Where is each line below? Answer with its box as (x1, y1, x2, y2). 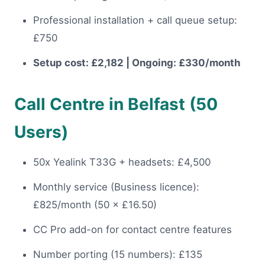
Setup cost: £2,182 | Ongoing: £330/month (33, 57, 240, 69)
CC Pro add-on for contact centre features (33, 224, 232, 236)
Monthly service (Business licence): (33, 181, 199, 193)
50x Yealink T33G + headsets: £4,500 (33, 156, 211, 169)
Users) (14, 122, 68, 143)
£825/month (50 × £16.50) (33, 199, 157, 211)
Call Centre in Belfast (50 (14, 94, 218, 115)
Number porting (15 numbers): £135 (33, 248, 202, 261)
